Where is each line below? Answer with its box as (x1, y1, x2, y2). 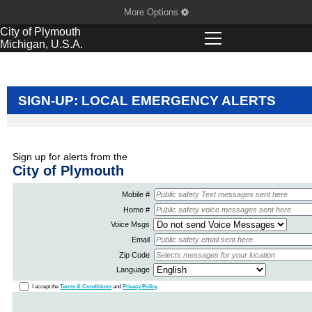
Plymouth (34, 26, 81, 38)
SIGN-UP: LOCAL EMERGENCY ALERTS (18, 93, 276, 108)
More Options (123, 7, 181, 17)
